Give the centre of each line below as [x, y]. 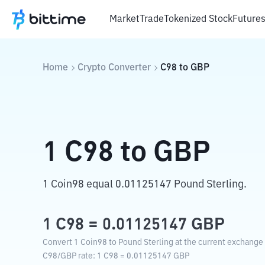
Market [125, 19]
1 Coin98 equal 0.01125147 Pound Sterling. [145, 185]
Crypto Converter [114, 68]
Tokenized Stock [198, 19]
